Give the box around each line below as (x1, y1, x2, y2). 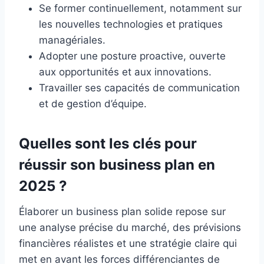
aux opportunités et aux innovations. (39, 66, 212, 78)
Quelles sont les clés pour (19, 135, 197, 153)
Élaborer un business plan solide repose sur (19, 206, 226, 218)
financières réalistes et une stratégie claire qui (19, 237, 237, 250)
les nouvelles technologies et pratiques (39, 18, 223, 31)
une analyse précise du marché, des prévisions (19, 222, 241, 234)
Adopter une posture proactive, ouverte (39, 50, 226, 62)
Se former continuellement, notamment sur (39, 2, 242, 15)
